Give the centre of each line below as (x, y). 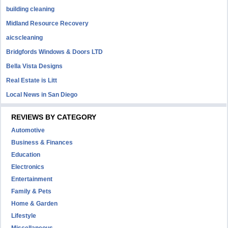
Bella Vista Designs (35, 66)
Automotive (28, 130)
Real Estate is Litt (32, 80)
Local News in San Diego (42, 95)
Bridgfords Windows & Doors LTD (55, 52)
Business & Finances (42, 142)
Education (26, 155)
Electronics (28, 167)
